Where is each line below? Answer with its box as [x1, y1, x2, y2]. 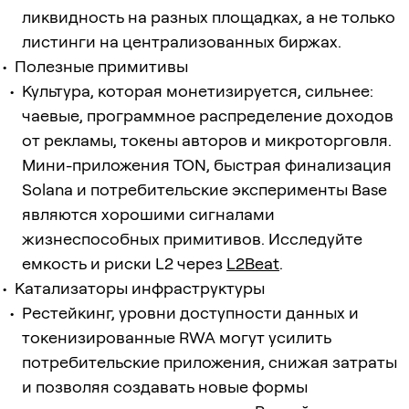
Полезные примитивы [15, 56, 188, 76]
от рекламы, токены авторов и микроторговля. [22, 130, 392, 150]
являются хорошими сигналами [22, 204, 275, 224]
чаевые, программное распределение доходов [22, 105, 393, 125]
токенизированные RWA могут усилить [22, 327, 331, 347]
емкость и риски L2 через [22, 253, 226, 273]
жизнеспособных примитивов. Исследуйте [22, 228, 362, 248]
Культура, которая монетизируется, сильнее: [22, 80, 373, 100]
